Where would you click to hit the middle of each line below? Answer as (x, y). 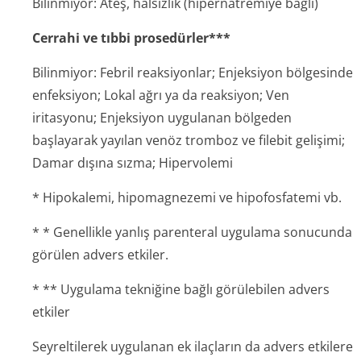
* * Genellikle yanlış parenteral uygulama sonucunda (192, 232)
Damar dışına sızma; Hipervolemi (133, 163)
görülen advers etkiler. (100, 255)
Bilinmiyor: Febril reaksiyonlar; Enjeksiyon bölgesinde (193, 73)
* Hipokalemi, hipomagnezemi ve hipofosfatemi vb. (187, 197)
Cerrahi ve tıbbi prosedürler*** (131, 38)
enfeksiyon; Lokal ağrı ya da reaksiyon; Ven (161, 95)
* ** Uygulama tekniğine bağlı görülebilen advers (181, 289)
